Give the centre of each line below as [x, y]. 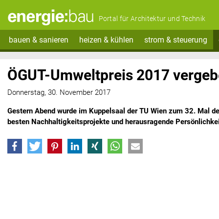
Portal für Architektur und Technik [152, 19]
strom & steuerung [176, 40]
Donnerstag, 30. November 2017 [59, 93]
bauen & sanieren [38, 40]
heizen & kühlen [106, 40]
